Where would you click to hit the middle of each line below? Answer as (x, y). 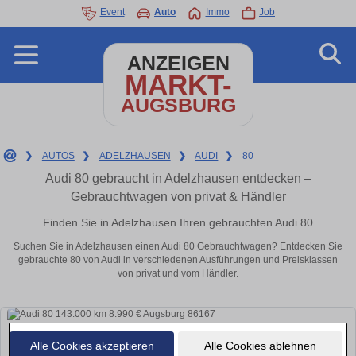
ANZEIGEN (178, 63)
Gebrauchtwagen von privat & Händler (178, 197)
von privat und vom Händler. (178, 274)
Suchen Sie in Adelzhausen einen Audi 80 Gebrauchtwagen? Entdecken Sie (178, 247)
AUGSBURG (178, 105)
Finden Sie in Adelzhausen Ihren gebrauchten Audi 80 (178, 222)
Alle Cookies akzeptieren (92, 345)
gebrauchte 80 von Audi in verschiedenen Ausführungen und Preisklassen (178, 260)
